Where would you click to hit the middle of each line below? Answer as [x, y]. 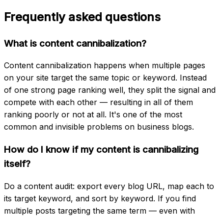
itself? [17, 164]
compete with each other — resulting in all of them [98, 102]
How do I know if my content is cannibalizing [101, 150]
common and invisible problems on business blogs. [99, 127]
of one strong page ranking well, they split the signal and [110, 90]
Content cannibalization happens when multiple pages [105, 66]
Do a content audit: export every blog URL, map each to [109, 186]
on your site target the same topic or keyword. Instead [105, 78]
